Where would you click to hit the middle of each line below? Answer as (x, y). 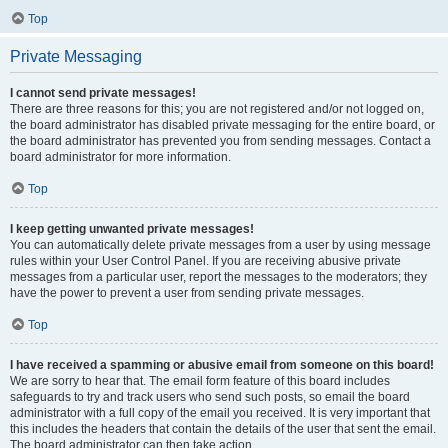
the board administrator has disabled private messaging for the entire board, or (222, 125)
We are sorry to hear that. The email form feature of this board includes (200, 381)
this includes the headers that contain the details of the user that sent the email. (223, 429)
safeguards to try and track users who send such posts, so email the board (210, 397)
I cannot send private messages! (103, 93)
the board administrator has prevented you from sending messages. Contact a (220, 141)
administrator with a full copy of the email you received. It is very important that (220, 413)
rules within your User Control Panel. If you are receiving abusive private (205, 261)
